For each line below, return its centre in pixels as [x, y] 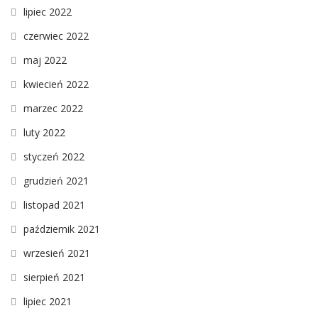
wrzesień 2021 [57, 253]
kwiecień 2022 [56, 84]
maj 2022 [45, 60]
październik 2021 [62, 229]
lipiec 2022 [48, 12]
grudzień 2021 [56, 181]
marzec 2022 [53, 109]
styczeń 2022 [54, 157]
